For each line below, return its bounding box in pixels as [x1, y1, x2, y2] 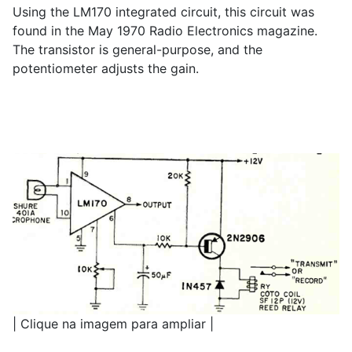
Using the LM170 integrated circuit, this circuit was [13, 4, 314, 20]
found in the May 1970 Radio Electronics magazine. [13, 23, 317, 39]
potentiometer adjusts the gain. [13, 60, 199, 77]
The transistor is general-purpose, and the [13, 42, 262, 58]
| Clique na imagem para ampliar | [13, 315, 214, 332]
